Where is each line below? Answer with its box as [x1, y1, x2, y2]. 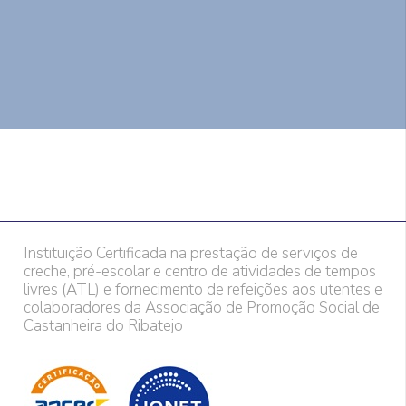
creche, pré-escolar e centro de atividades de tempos [23, 261, 376, 283]
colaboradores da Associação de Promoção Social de [23, 297, 380, 319]
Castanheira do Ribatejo [23, 315, 183, 337]
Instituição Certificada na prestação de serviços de [23, 243, 358, 265]
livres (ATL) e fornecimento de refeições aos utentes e [23, 279, 382, 301]
